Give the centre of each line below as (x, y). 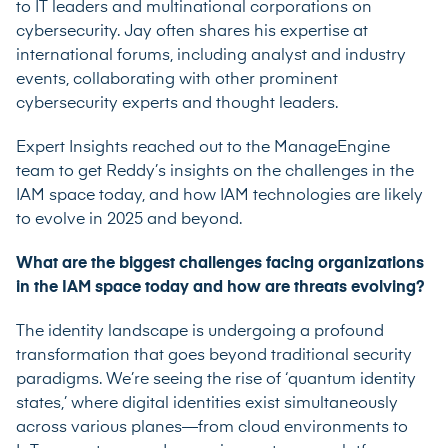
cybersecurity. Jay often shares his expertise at (192, 31)
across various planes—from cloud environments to (212, 427)
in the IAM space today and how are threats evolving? (220, 287)
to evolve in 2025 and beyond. (129, 219)
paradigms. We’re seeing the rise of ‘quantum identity (216, 379)
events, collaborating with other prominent (177, 79)
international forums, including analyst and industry (211, 55)
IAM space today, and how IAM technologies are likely (219, 195)
